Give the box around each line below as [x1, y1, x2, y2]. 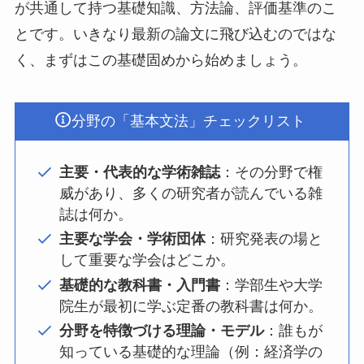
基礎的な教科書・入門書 [58, 276, 220, 293]
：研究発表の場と [205, 231, 323, 248]
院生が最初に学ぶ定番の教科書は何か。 [58, 297, 323, 314]
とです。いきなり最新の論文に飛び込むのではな [14, 25, 336, 42]
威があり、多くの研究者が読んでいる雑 [58, 184, 323, 201]
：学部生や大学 [219, 276, 323, 293]
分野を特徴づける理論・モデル [58, 322, 264, 339]
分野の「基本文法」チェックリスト [71, 113, 305, 130]
